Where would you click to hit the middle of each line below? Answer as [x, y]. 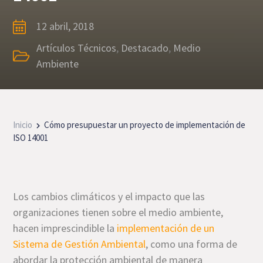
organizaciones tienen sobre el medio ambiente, [118, 212]
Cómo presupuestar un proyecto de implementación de [145, 125]
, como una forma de [192, 244]
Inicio [23, 125]
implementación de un [166, 228]
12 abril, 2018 [65, 26]
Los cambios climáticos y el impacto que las [109, 196]
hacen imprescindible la [65, 228]
